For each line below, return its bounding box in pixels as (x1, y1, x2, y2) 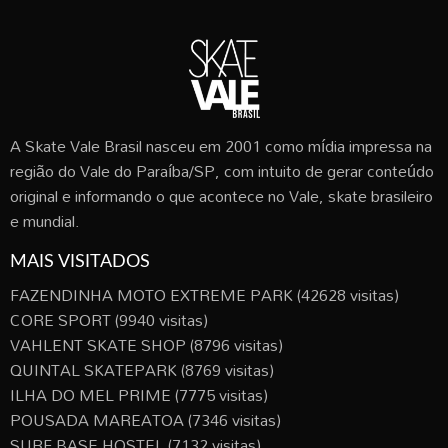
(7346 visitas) (184, 403, 281, 436)
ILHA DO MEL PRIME (10, 378, 171, 411)
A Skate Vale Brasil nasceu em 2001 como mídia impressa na (10, 129, 432, 162)
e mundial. (10, 204, 80, 237)
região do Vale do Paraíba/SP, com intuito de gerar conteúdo (10, 154, 434, 187)
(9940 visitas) (111, 303, 208, 336)
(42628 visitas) (293, 278, 399, 311)
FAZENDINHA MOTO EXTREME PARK (10, 278, 293, 311)
